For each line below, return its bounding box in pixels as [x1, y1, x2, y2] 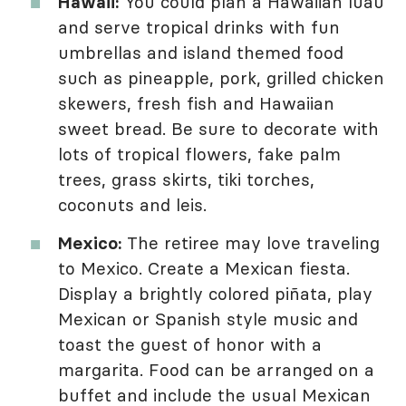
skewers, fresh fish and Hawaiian [58, 92, 334, 115]
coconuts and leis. [58, 194, 207, 217]
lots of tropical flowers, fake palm [58, 143, 341, 166]
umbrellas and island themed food [58, 42, 343, 64]
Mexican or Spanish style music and [58, 308, 358, 331]
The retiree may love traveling [121, 232, 380, 255]
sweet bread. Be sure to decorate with [58, 118, 379, 140]
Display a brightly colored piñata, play [58, 283, 372, 305]
